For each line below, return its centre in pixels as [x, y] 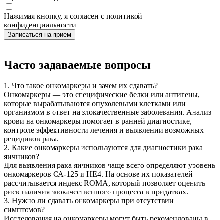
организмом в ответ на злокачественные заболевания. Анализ [108, 112]
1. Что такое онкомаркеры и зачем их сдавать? [81, 85]
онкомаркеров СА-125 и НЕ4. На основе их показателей [98, 174]
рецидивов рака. [31, 138]
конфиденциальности [40, 25]
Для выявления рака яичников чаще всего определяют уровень [110, 165]
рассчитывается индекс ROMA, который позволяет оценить [105, 183]
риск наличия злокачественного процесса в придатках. [96, 192]
